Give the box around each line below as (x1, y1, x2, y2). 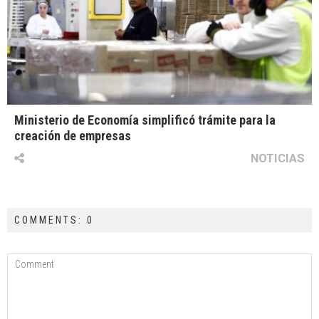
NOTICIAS (251, 151, 305, 166)
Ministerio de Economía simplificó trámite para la (14, 113, 276, 128)
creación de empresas (14, 128, 131, 144)
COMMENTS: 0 (14, 214, 94, 226)
